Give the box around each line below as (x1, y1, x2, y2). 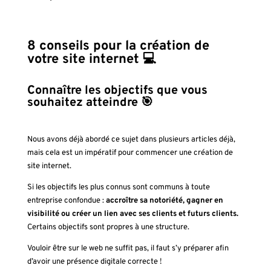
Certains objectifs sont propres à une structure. (27, 222, 189, 232)
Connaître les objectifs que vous (27, 82, 207, 99)
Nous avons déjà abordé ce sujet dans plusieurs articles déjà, (27, 134, 235, 145)
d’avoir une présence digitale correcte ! (27, 256, 164, 267)
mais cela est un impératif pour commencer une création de (27, 148, 233, 158)
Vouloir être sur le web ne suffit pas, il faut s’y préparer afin (27, 243, 229, 253)
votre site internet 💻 (27, 51, 157, 68)
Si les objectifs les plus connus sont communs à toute (27, 182, 210, 192)
